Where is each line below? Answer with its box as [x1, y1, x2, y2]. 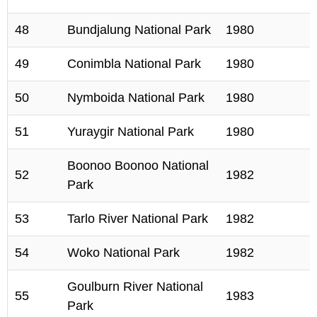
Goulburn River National [67, 279, 203, 294]
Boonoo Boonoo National [67, 158, 209, 173]
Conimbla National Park [67, 57, 201, 71]
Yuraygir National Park [67, 125, 194, 139]
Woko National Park [67, 246, 180, 260]
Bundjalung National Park [67, 23, 211, 37]
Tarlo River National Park [67, 212, 208, 226]
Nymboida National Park [67, 91, 204, 105]
